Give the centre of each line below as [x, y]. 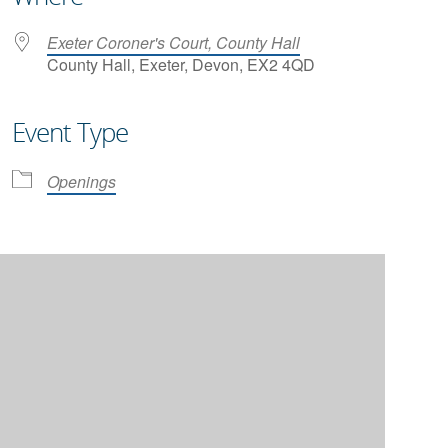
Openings [81, 181]
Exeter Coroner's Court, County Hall [173, 42]
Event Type [70, 132]
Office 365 [313, 168]
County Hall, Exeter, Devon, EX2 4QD [181, 64]
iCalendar [111, 168]
